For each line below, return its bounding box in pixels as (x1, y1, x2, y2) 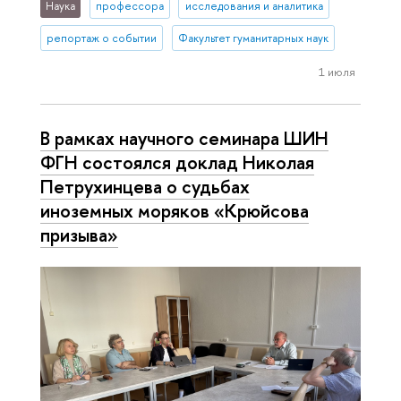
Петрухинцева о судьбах (40, 174, 250, 200)
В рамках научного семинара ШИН (40, 125, 328, 151)
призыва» (40, 222, 118, 248)
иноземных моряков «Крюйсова (40, 198, 309, 224)
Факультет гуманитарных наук (177, 30, 328, 47)
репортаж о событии (47, 30, 158, 47)
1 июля (318, 63, 355, 80)
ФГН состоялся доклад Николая (40, 149, 314, 175)
